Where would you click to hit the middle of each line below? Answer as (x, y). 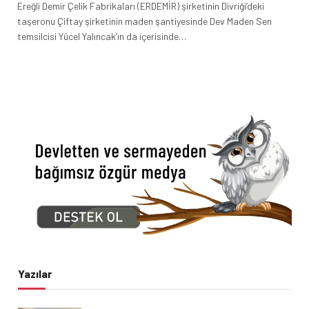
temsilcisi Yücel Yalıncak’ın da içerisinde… (102, 36)
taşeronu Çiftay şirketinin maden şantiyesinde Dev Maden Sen (144, 21)
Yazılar (35, 273)
